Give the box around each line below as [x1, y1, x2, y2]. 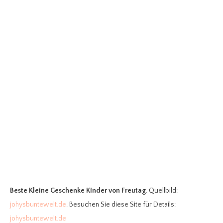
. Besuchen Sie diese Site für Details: [66, 200, 176, 209]
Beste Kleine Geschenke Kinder [10, 186, 107, 195]
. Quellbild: [146, 186, 178, 195]
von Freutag [109, 186, 146, 195]
